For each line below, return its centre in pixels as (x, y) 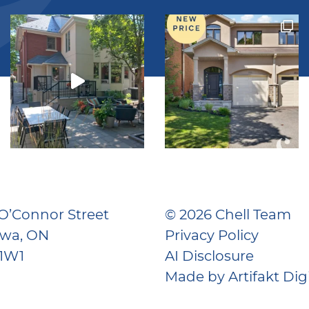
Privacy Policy (212, 235)
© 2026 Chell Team (228, 214)
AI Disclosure (209, 255)
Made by (197, 276)
